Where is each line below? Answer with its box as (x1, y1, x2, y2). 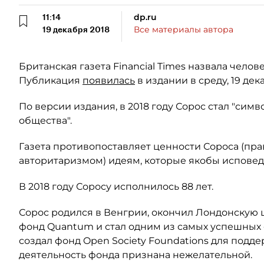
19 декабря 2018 (42, 24, 110, 35)
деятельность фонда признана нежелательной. (19, 249, 252, 260)
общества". (19, 115, 72, 126)
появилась (82, 75, 135, 86)
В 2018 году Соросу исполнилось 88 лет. (19, 181, 213, 192)
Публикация (19, 75, 82, 86)
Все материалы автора (134, 24, 233, 35)
